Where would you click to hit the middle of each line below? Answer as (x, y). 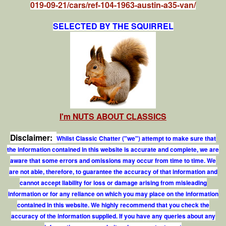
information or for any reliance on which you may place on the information (113, 193)
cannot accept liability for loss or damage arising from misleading (113, 182)
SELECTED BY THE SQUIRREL (113, 26)
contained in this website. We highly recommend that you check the (113, 205)
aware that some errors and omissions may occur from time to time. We (113, 160)
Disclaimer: (31, 137)
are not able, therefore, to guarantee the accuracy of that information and (113, 171)
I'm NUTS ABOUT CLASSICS (113, 116)
